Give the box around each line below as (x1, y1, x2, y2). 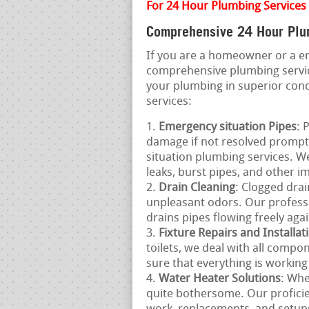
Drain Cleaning (159, 181, 235, 194)
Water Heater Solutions (159, 272, 281, 285)
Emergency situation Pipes (159, 121, 297, 133)
